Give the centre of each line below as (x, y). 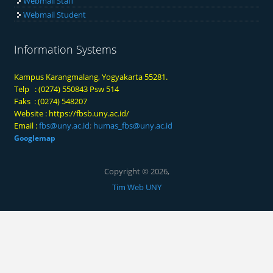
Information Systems (66, 49)
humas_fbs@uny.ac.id (133, 125)
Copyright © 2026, (136, 172)
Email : (26, 125)
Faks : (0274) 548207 (51, 101)
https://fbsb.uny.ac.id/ (89, 113)
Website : (32, 113)
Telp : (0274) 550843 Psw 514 (67, 89)
